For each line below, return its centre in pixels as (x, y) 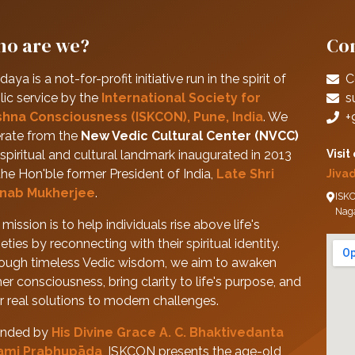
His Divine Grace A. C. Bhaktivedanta (167, 333)
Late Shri (245, 174)
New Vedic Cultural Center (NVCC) (189, 136)
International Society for (181, 98)
